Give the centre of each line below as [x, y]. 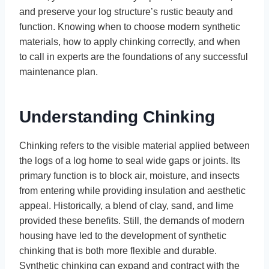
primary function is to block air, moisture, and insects [129, 175]
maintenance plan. [59, 71]
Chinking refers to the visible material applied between [134, 145]
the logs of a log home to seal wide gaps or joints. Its [130, 160]
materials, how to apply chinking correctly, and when [130, 41]
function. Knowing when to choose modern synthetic [130, 26]
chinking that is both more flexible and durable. [118, 250]
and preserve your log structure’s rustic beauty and [126, 11]
